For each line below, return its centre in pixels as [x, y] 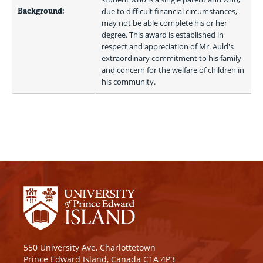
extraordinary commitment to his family [171, 58]
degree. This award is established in [163, 35]
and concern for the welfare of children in [173, 70]
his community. [129, 82]
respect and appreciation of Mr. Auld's [168, 46]
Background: [41, 11]
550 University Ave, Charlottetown [90, 247]
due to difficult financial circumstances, [169, 11]
